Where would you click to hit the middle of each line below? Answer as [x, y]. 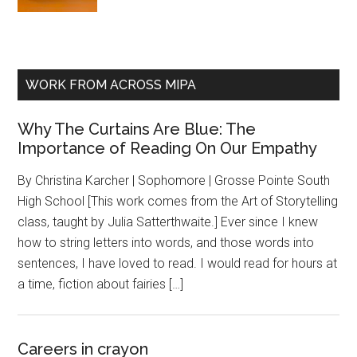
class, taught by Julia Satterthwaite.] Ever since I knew [168, 222]
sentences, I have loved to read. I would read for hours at [178, 263]
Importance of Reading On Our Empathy [168, 148]
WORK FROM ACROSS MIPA [111, 84]
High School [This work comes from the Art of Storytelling [178, 201]
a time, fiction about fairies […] [101, 284]
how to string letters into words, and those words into [166, 242]
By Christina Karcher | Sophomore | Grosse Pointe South [174, 180]
